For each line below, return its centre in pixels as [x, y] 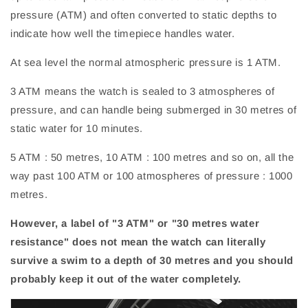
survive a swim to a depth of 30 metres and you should [152, 260]
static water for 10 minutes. [77, 128]
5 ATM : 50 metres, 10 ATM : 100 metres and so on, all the [152, 157]
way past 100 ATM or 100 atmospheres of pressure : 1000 [152, 175]
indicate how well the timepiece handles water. [123, 33]
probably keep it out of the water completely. [126, 278]
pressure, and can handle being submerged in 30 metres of [154, 109]
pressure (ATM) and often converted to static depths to [144, 14]
